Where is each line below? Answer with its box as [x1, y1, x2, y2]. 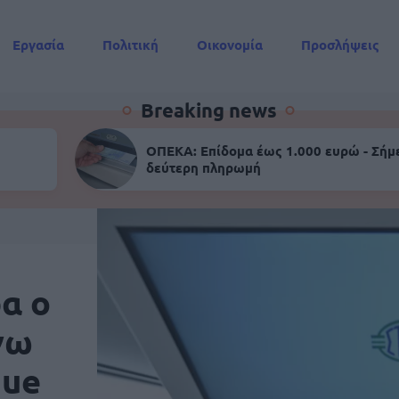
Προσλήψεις [301, 36, 379, 53]
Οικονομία [197, 36, 263, 53]
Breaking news [140, 98, 277, 122]
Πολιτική [102, 36, 159, 53]
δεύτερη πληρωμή [146, 159, 261, 176]
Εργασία [12, 36, 64, 53]
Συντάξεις [12, 69, 76, 86]
